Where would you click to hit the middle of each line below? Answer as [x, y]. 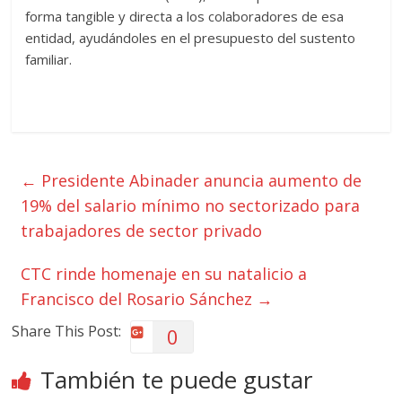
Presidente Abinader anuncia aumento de [200, 180]
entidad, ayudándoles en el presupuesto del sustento [191, 38]
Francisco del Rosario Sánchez [139, 299]
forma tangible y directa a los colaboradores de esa [185, 16]
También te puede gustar [177, 380]
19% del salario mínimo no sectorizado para [191, 205]
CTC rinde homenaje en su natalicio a [164, 274]
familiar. [49, 59]
